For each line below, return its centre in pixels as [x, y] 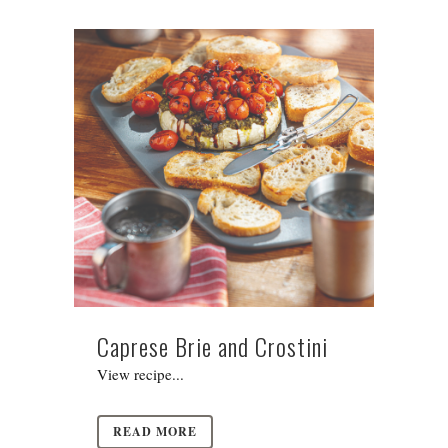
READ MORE [155, 432]
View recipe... [140, 374]
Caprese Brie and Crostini [212, 346]
